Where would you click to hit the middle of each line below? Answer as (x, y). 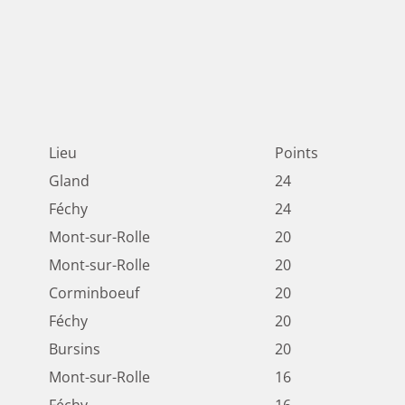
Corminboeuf (94, 293)
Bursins (75, 349)
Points (297, 153)
